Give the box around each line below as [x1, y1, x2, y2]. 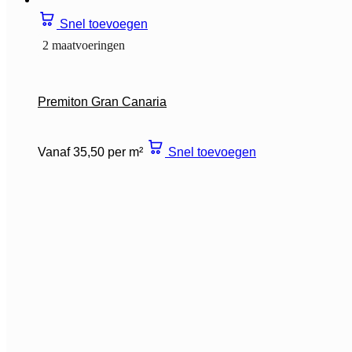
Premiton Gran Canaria [38, 94, 167, 108]
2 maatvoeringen [42, 38, 125, 52]
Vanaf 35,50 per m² [38, 145, 143, 159]
